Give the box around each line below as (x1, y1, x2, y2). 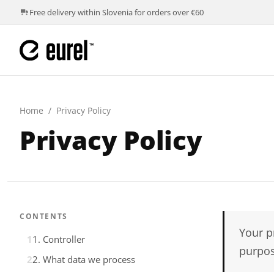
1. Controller (32, 233, 85, 245)
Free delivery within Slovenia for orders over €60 (29, 7, 204, 18)
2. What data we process (32, 253, 135, 265)
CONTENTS (20, 212, 68, 221)
